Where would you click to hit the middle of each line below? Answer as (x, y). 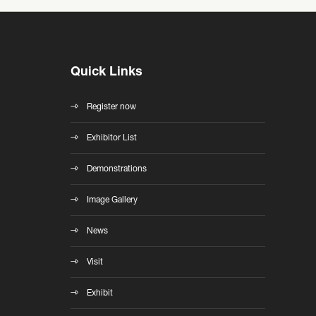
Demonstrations (117, 169)
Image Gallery (112, 200)
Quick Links (107, 73)
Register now (111, 107)
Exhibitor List (112, 138)
